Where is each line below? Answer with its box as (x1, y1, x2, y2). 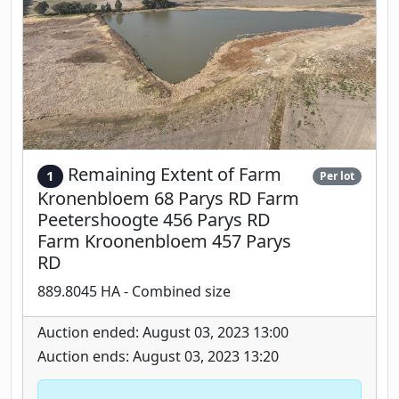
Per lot (320, 168, 355, 184)
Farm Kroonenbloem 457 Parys (37, 228, 291, 253)
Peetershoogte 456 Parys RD (37, 207, 271, 232)
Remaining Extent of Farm (67, 162, 281, 187)
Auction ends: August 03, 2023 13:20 (37, 346, 279, 366)
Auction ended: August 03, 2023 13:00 (37, 322, 289, 342)
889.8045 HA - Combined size (37, 281, 231, 301)
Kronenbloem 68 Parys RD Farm (37, 185, 299, 210)
